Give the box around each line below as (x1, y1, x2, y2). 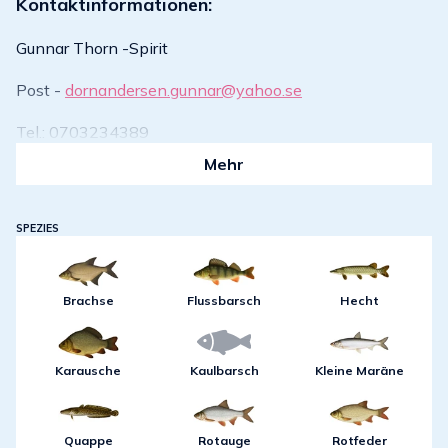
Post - (16, 80, 65, 101)
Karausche (55, 363, 122, 379)
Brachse (62, 292, 114, 308)
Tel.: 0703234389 (16, 122, 149, 143)
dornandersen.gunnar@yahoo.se (65, 80, 302, 101)
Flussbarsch (187, 292, 261, 308)
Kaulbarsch (189, 363, 259, 379)
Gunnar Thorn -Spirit (16, 38, 168, 59)
